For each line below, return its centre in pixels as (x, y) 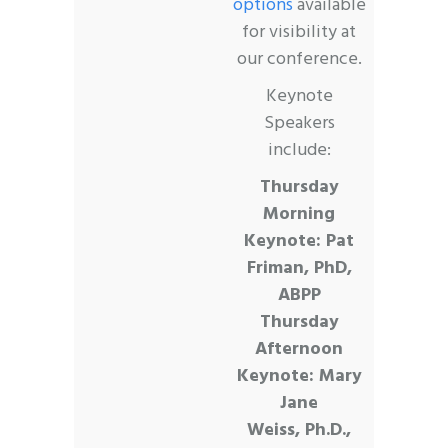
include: (299, 150)
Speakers (299, 123)
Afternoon (299, 349)
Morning (299, 214)
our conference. (299, 59)
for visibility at (299, 32)
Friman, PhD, (299, 268)
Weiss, (276, 430)
